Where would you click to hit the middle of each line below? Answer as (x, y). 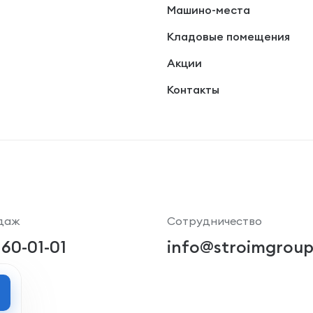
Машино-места (208, 10)
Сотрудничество (214, 220)
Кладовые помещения (228, 36)
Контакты (193, 89)
